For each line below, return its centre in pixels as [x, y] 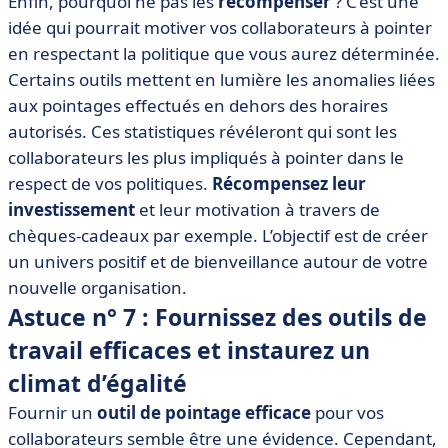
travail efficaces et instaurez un [189, 350]
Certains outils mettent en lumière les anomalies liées [221, 79]
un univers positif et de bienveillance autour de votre [218, 261]
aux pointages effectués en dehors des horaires [198, 105]
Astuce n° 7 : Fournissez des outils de [217, 317]
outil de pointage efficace [204, 412]
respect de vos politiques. [110, 183]
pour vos [347, 412]
